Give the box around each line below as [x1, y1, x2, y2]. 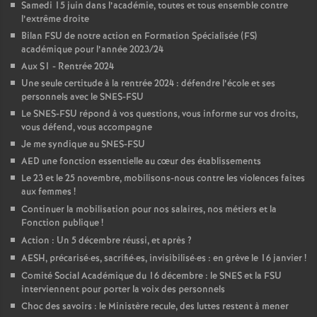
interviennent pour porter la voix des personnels [21, 283, 225, 296]
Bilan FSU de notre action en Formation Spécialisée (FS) [21, 30, 257, 43]
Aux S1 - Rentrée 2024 [21, 60, 114, 74]
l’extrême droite [21, 13, 89, 26]
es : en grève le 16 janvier [197, 252, 302, 265]
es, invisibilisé [136, 252, 195, 265]
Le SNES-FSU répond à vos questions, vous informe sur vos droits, [21, 108, 298, 121]
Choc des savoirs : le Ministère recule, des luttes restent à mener [21, 300, 289, 313]
